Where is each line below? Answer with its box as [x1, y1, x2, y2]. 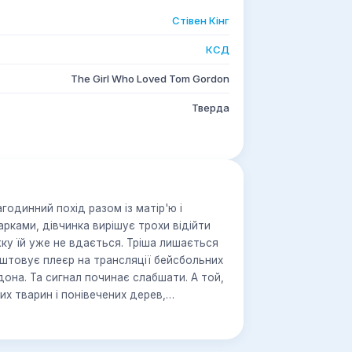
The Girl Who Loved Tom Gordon [71, 72, 229, 85]
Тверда [192, 101, 229, 114]
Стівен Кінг [172, 14, 229, 27]
